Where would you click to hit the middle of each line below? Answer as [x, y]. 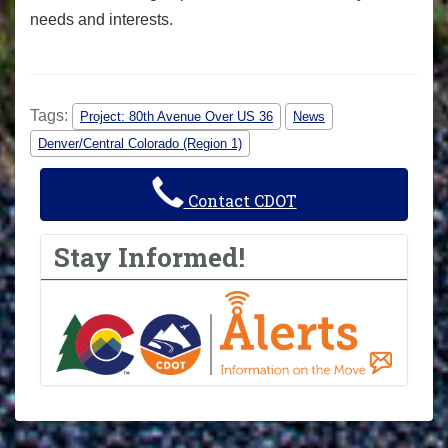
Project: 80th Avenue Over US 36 [176, 116]
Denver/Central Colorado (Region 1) [140, 143]
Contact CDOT [240, 200]
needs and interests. [101, 20]
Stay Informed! [150, 257]
